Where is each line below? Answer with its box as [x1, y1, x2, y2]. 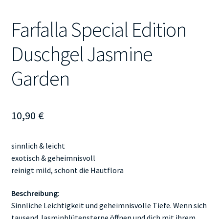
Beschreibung [11, 188, 58, 198]
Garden [11, 66, 69, 91]
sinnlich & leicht [11, 140, 65, 151]
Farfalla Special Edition [11, 17, 186, 43]
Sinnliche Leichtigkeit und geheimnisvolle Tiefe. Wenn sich [11, 200, 207, 211]
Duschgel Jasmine [11, 41, 153, 67]
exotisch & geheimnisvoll [11, 153, 95, 163]
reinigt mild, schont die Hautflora [11, 165, 124, 175]
